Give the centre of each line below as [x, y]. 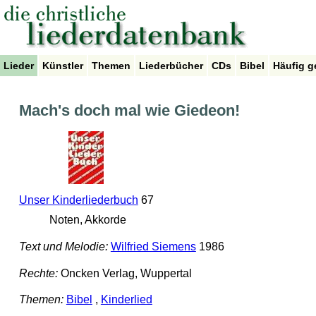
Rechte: [38, 273]
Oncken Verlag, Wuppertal [124, 273]
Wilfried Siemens [153, 247]
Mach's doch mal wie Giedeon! [129, 111]
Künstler [63, 66]
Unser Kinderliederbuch [78, 200]
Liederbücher [171, 66]
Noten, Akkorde [86, 220]
